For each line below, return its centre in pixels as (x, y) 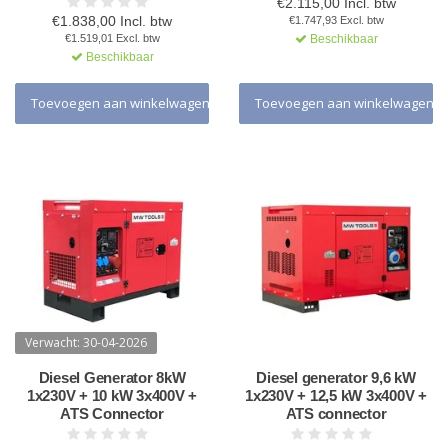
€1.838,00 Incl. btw (112, 21)
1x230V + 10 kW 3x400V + (112, 395)
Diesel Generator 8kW (112, 377)
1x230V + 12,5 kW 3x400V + (336, 395)
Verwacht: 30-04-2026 (86, 342)
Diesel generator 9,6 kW (336, 377)
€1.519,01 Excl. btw (112, 38)
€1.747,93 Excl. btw (336, 20)
